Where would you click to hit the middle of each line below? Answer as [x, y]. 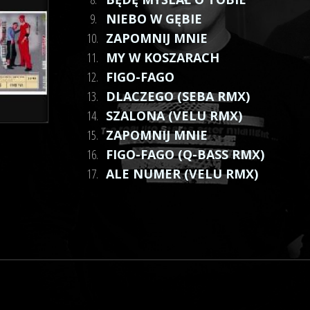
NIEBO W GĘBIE [154, 19]
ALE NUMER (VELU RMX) [182, 174]
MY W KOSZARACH [163, 57]
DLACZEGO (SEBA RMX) [178, 96]
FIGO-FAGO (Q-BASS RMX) [185, 154]
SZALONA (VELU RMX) [174, 116]
